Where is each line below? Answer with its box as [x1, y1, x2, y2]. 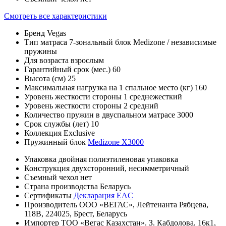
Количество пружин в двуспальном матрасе [24, 110, 175, 119]
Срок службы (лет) [24, 119, 89, 128]
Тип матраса [24, 37, 67, 46]
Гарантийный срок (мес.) [24, 65, 110, 74]
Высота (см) [24, 74, 66, 83]
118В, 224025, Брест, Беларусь [24, 209, 127, 218]
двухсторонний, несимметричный [72, 163, 189, 173]
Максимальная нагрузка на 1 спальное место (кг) [24, 83, 193, 92]
